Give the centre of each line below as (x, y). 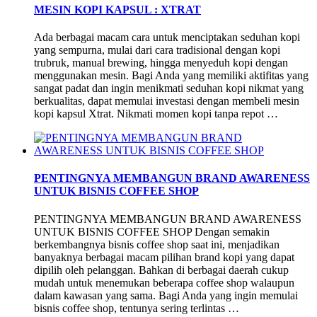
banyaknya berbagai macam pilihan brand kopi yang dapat (164, 257)
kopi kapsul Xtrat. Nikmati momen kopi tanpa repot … (156, 113)
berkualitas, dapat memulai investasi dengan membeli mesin (167, 100)
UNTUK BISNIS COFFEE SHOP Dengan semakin (152, 231)
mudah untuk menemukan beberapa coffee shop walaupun (164, 282)
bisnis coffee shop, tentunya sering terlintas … (137, 308)
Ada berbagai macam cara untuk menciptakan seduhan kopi (167, 37)
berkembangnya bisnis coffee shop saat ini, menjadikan (157, 244)
